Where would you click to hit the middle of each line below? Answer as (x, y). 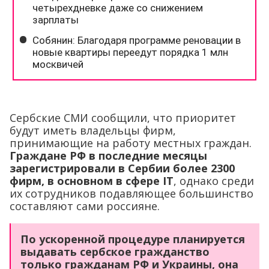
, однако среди (214, 180)
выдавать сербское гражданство (115, 251)
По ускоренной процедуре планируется (133, 239)
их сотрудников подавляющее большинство (131, 193)
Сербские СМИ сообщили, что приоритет (123, 117)
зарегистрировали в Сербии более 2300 (122, 168)
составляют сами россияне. (85, 206)
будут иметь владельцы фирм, (93, 130)
